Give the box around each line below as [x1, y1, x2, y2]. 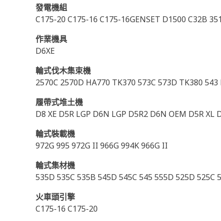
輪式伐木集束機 [36, 65, 91, 76]
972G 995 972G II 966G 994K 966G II [36, 140, 168, 151]
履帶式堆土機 [36, 97, 83, 108]
